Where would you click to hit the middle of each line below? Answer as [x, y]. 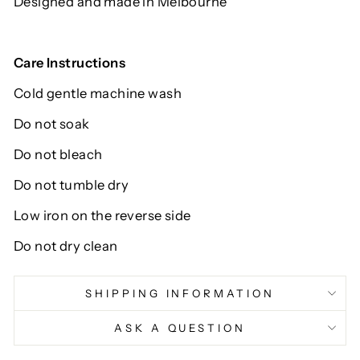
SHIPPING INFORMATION [180, 294]
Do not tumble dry [72, 185]
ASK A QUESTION [180, 328]
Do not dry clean [66, 246]
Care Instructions [70, 63]
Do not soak [52, 124]
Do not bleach [58, 155]
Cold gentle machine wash [98, 94]
